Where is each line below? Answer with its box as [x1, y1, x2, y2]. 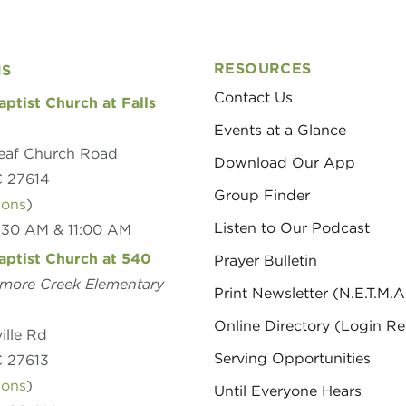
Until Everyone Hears [214, 382, 362, 400]
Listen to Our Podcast [214, 219, 370, 237]
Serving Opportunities [214, 350, 371, 367]
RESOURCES [214, 60, 312, 77]
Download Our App [214, 154, 355, 171]
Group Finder [214, 187, 310, 204]
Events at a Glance [214, 121, 346, 139]
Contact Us [214, 89, 293, 106]
